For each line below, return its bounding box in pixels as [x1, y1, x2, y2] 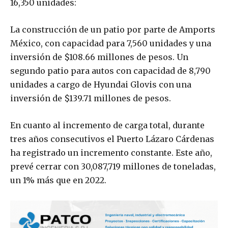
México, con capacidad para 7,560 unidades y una [10, 38, 211, 49]
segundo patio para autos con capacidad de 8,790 [10, 66, 211, 76]
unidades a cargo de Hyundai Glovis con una [10, 79, 191, 90]
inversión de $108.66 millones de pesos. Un [10, 52, 188, 63]
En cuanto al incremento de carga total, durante [10, 120, 205, 131]
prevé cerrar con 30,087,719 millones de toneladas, [10, 161, 216, 172]
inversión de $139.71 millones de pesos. [10, 93, 171, 104]
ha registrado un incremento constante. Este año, [10, 148, 212, 158]
